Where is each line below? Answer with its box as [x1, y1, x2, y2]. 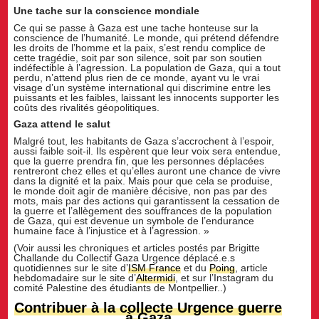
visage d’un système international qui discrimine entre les [14, 81, 271, 93]
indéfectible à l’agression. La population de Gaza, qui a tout [14, 61, 281, 73]
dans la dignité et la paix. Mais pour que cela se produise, [14, 175, 273, 187]
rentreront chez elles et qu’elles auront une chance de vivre [14, 165, 281, 177]
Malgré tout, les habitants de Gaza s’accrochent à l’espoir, [14, 135, 275, 147]
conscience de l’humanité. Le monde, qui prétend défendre [14, 31, 280, 43]
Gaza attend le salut [14, 118, 111, 130]
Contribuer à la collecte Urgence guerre [14, 300, 282, 316]
